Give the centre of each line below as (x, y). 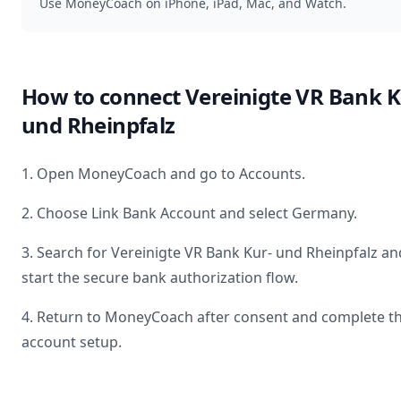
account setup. (72, 342)
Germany (323, 213)
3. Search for (66, 252)
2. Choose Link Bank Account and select (157, 213)
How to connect (103, 96)
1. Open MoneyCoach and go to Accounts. (163, 174)
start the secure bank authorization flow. (160, 277)
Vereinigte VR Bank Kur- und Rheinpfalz (244, 252)
